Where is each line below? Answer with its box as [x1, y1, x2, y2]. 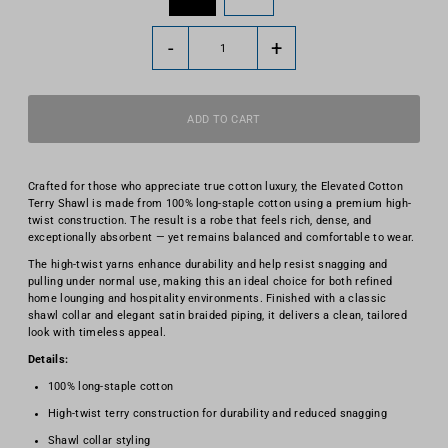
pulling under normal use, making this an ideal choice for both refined [27, 275, 393, 289]
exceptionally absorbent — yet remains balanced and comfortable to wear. [27, 231, 415, 245]
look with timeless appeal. [27, 326, 167, 340]
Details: [27, 353, 69, 367]
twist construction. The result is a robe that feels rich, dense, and [27, 214, 372, 228]
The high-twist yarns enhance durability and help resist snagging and [27, 258, 388, 272]
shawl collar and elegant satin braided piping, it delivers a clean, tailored [27, 309, 407, 323]
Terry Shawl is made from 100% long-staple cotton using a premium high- [27, 197, 412, 211]
